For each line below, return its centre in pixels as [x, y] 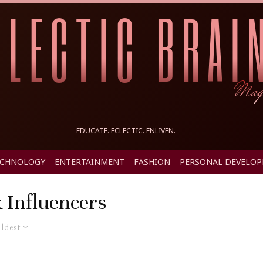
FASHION [152, 162]
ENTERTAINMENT [90, 162]
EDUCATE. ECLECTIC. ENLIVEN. [126, 131]
